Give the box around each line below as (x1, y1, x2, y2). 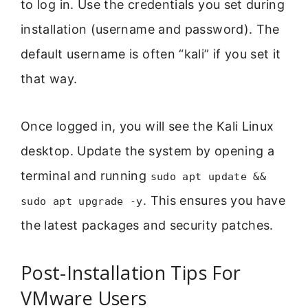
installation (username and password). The (21, 22, 280, 37)
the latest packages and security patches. (21, 217, 274, 232)
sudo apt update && (150, 170, 267, 183)
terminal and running (21, 168, 151, 183)
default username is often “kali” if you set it (21, 47, 281, 62)
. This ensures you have (142, 192, 286, 208)
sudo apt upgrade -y (21, 195, 143, 208)
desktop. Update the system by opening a (21, 143, 275, 158)
